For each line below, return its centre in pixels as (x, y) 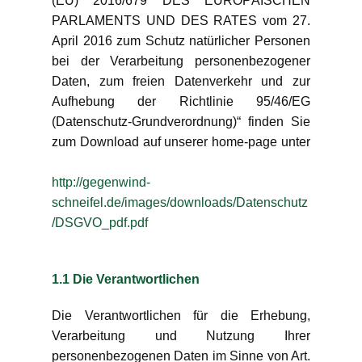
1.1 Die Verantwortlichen (126, 279)
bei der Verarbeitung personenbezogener (181, 61)
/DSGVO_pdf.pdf (100, 223)
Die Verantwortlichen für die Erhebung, (181, 316)
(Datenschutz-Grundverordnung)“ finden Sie (181, 122)
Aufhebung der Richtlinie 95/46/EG (181, 101)
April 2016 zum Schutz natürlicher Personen (181, 41)
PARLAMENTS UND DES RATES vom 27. (181, 21)
